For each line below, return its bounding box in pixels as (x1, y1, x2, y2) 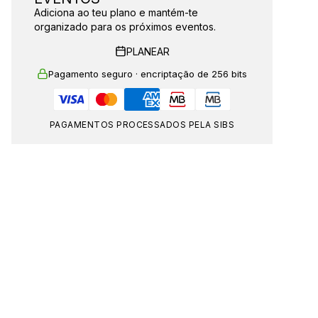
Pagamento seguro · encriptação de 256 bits (48, 68, 247, 79)
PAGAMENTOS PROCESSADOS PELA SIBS (49, 119, 235, 130)
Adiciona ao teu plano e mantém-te (34, 6, 198, 18)
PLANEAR (126, 45, 170, 57)
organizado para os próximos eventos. (34, 21, 216, 33)
